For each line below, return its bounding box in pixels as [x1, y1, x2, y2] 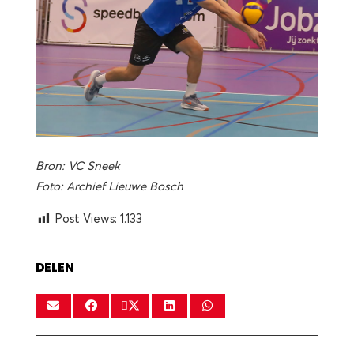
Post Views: [55, 211, 117, 226]
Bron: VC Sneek [36, 158, 120, 173]
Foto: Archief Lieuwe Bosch [36, 179, 183, 194]
